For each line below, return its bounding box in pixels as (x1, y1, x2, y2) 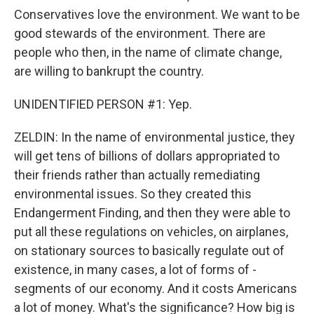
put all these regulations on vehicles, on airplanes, (14, 224, 288, 239)
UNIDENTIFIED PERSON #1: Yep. (14, 97, 192, 111)
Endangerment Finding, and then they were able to (14, 205, 290, 220)
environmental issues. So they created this (14, 186, 252, 201)
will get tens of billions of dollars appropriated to (14, 149, 280, 163)
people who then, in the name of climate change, (14, 45, 282, 60)
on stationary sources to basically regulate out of (14, 243, 285, 258)
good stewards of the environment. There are (14, 26, 266, 41)
